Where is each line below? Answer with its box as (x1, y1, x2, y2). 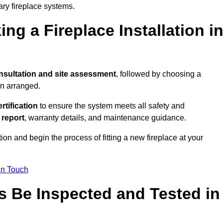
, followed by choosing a (116, 70, 201, 79)
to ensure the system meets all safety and (38, 102, 185, 111)
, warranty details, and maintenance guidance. (24, 113, 186, 122)
